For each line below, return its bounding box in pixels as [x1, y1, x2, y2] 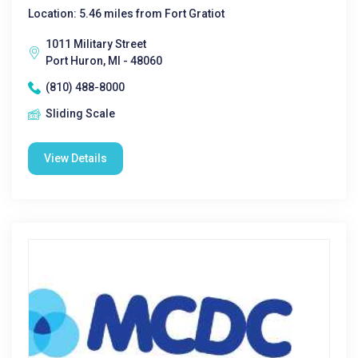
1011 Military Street [46, 38, 146, 50]
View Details [44, 152, 107, 165]
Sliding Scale [46, 107, 115, 120]
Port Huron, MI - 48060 [46, 54, 162, 67]
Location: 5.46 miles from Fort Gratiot [28, 7, 225, 20]
